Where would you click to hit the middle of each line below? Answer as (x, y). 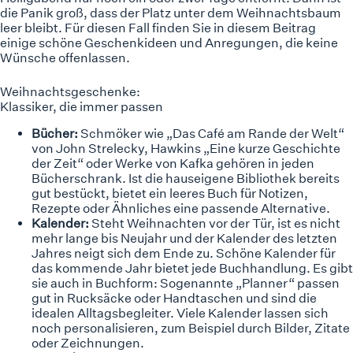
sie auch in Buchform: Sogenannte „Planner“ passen (186, 283)
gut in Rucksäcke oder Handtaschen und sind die (174, 298)
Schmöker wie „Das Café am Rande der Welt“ (212, 133)
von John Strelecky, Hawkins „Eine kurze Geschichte (186, 148)
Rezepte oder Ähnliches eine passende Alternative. (181, 208)
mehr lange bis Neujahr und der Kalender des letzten (184, 238)
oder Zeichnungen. (88, 343)
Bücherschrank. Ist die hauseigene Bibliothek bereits (186, 178)
